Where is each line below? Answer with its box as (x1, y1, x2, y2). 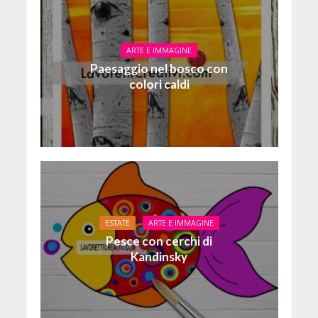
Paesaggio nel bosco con (90, 60, 228, 76)
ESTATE (104, 218, 130, 229)
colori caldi (128, 76, 190, 92)
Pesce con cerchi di (106, 234, 212, 249)
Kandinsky (131, 249, 187, 265)
